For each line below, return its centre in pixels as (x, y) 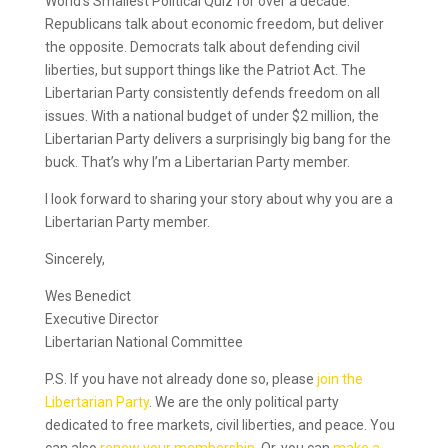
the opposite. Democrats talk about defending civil (202, 47)
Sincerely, (74, 259)
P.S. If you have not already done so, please (180, 379)
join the (339, 379)
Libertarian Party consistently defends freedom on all (212, 93)
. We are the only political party (243, 402)
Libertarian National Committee (143, 342)
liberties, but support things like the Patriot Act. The (205, 70)
